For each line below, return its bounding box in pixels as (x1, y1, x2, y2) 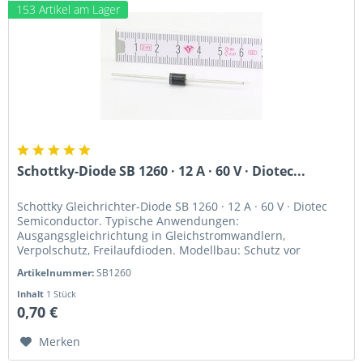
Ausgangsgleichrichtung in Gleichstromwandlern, (17, 228, 286, 244)
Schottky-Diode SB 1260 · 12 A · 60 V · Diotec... (17, 162, 306, 181)
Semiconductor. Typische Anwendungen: (17, 213, 240, 229)
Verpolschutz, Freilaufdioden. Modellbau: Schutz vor (17, 242, 301, 258)
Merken (39, 334, 81, 350)
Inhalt (17, 288, 47, 301)
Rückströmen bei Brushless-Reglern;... (17, 257, 225, 273)
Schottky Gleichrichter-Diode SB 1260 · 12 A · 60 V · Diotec (17, 199, 328, 215)
